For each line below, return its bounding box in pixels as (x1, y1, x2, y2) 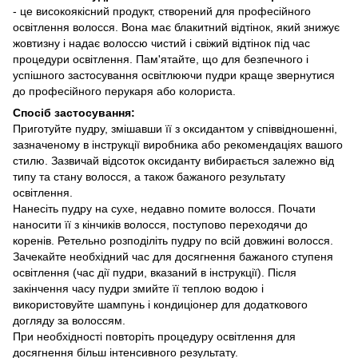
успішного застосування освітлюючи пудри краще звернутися (13, 68, 335, 82)
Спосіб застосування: (13, 105, 135, 119)
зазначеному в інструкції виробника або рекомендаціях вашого (13, 137, 343, 151)
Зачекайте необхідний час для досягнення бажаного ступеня (13, 249, 333, 263)
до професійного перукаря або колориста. (13, 84, 236, 97)
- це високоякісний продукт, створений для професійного (13, 4, 311, 18)
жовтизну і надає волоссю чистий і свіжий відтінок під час (13, 36, 310, 50)
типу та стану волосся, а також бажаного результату (13, 169, 285, 183)
